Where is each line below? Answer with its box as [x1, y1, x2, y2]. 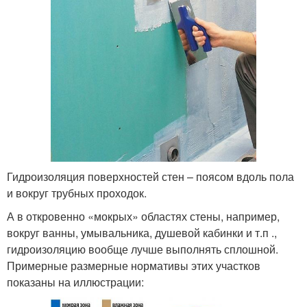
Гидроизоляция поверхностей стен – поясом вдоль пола [7, 169, 294, 185]
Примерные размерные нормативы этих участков [7, 258, 260, 274]
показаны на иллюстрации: [7, 274, 144, 291]
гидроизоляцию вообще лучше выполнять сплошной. [7, 241, 278, 258]
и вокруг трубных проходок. [7, 185, 147, 201]
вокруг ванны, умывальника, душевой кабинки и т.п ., [7, 225, 277, 241]
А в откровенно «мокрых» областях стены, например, [7, 208, 280, 225]
